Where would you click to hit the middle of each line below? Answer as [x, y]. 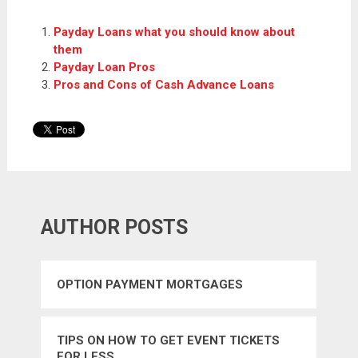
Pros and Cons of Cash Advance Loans [164, 84]
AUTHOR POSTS [115, 228]
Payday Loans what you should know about [175, 32]
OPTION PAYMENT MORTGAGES [150, 285]
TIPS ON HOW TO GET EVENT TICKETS [169, 341]
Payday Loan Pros [105, 67]
